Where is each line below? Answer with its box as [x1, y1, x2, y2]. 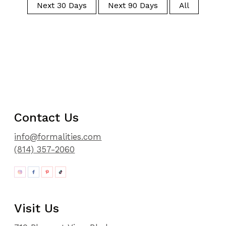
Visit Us [14, 201, 60, 215]
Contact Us [14, 110, 79, 125]
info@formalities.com [14, 132, 102, 142]
